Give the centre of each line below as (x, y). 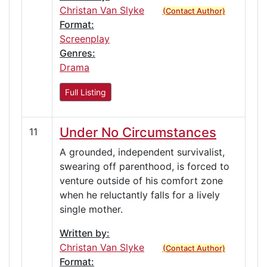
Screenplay (85, 38)
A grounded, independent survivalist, (142, 152)
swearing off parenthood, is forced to (145, 166)
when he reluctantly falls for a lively (140, 195)
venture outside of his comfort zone (141, 180)
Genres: (77, 53)
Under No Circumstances (138, 132)
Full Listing (86, 92)
